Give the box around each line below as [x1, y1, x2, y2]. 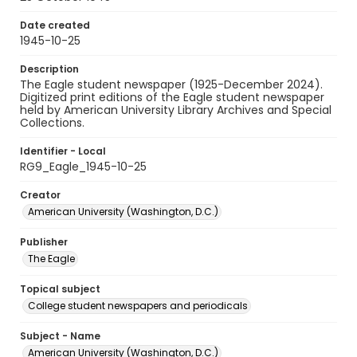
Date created [20, 18, 90, 32]
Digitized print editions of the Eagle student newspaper [20, 89, 324, 105]
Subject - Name [20, 329, 100, 343]
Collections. [20, 115, 84, 131]
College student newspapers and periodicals [28, 299, 248, 312]
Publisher [20, 235, 68, 249]
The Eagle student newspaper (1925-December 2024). [20, 76, 323, 92]
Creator [20, 188, 61, 202]
